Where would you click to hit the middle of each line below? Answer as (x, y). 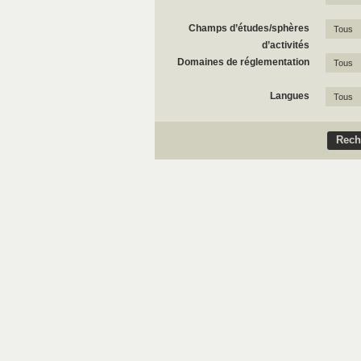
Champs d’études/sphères (249, 28)
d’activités (286, 45)
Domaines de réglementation (243, 62)
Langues (290, 96)
